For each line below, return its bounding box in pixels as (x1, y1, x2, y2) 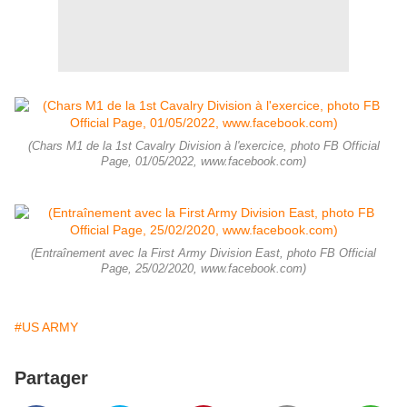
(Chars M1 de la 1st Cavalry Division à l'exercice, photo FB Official (27, 140, 380, 154)
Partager (15, 368, 88, 389)
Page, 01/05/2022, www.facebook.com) (101, 155, 306, 169)
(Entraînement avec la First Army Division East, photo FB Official (31, 247, 376, 261)
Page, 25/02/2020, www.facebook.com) (101, 263, 306, 276)
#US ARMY (15, 320, 78, 335)
